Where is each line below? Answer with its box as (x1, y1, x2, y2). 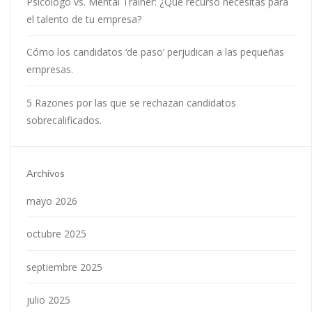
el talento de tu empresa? (26, 12, 141, 26)
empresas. (26, 63, 73, 77)
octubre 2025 (26, 227, 86, 241)
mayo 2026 (26, 194, 77, 208)
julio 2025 (26, 293, 70, 307)
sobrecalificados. (26, 113, 102, 127)
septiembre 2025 (26, 260, 102, 274)
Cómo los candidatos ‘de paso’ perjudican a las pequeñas (26, 45, 284, 59)
